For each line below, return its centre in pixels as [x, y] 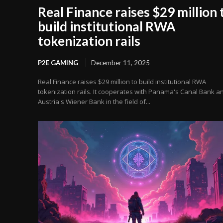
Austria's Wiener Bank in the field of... [94, 102]
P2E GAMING [58, 63]
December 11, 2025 [120, 63]
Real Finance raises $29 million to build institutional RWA [122, 82]
